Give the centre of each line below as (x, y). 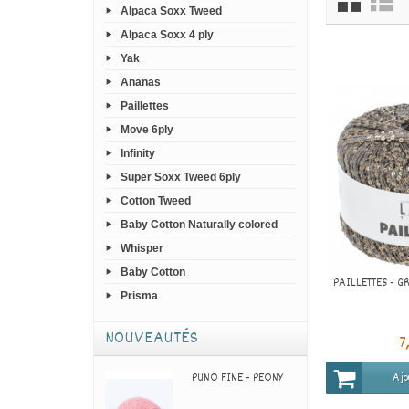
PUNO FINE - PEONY (238, 378)
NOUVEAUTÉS (152, 339)
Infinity (138, 153)
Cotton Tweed (156, 200)
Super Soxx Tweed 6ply (181, 177)
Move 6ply (147, 129)
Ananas (141, 82)
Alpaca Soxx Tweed (171, 10)
